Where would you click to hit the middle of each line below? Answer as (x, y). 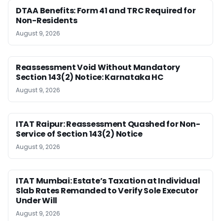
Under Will (37, 200)
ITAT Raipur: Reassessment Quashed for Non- (108, 124)
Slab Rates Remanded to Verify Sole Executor (107, 190)
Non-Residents (47, 20)
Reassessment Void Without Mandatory (98, 67)
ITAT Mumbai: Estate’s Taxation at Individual (108, 181)
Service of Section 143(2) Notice (79, 134)
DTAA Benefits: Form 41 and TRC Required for (106, 10)
